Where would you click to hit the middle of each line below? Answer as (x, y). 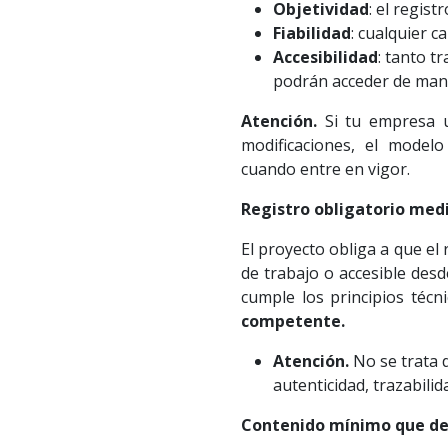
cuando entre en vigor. (325, 169)
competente (290, 321)
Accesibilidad (325, 57)
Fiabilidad (311, 33)
